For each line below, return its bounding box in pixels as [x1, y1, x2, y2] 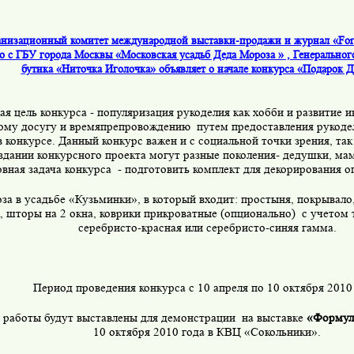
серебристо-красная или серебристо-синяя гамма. [77, 221, 337, 235]
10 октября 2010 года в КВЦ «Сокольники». [93, 326, 321, 340]
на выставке [242, 311, 307, 326]
